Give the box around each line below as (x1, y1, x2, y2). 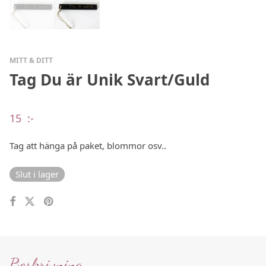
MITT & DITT (9, 55, 53, 65)
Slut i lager (15, 167, 59, 180)
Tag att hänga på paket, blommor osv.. (9, 139, 166, 151)
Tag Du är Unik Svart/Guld (9, 68, 210, 90)
